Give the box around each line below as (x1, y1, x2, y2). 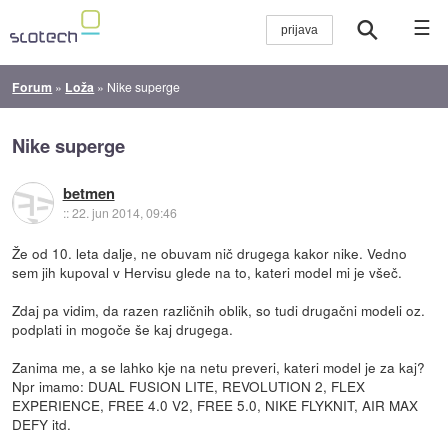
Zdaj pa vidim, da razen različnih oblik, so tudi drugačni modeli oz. (12, 299, 426, 320)
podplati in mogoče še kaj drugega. (12, 318, 234, 339)
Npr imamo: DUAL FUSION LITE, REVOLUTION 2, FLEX (12, 375, 366, 396)
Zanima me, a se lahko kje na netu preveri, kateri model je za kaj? (12, 356, 426, 377)
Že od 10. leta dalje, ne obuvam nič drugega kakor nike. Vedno (12, 242, 408, 263)
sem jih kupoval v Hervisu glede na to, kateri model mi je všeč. (12, 261, 403, 282)
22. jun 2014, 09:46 (71, 204, 177, 222)
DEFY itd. (12, 413, 72, 434)
